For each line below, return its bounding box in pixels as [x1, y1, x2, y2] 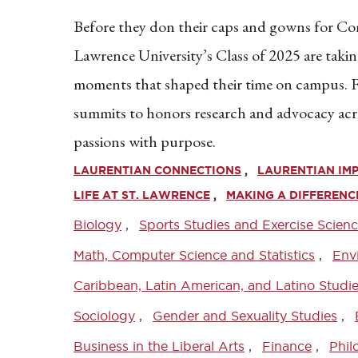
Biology [74, 217, 121, 232]
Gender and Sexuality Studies [153, 308, 337, 323]
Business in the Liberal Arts [74, 339, 245, 353]
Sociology [74, 308, 135, 323]
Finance [262, 339, 312, 353]
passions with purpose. [74, 131, 216, 152]
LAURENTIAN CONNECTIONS [74, 164, 241, 177]
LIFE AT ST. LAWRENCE [74, 189, 210, 201]
